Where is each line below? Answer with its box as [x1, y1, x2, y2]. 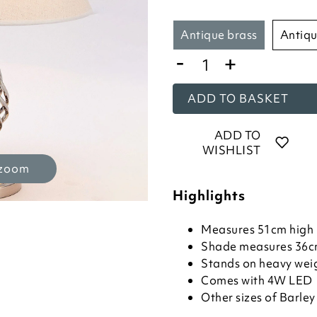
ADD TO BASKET [188, 91, 289, 106]
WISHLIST [202, 142, 261, 158]
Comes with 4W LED [201, 272, 313, 288]
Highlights [173, 186, 246, 204]
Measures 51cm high [201, 221, 313, 237]
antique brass [189, 27, 258, 42]
